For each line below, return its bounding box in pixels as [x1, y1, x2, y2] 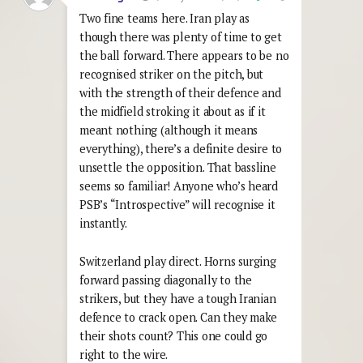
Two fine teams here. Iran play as [79, 10, 250, 26]
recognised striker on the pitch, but [79, 66, 264, 82]
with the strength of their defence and [79, 84, 281, 100]
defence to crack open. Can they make [79, 309, 278, 325]
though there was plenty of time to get [79, 28, 282, 45]
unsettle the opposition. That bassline [79, 159, 276, 175]
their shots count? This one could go [79, 327, 268, 344]
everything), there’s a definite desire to [79, 140, 283, 156]
